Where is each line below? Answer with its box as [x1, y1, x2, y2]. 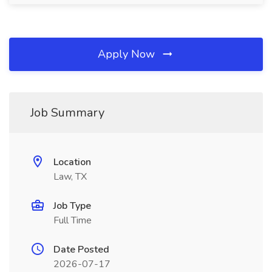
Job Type [53, 199, 91, 212]
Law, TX [53, 170, 87, 183]
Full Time [53, 214, 92, 227]
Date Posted [53, 243, 109, 256]
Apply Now [98, 47, 158, 61]
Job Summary [30, 104, 104, 121]
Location [53, 155, 91, 169]
